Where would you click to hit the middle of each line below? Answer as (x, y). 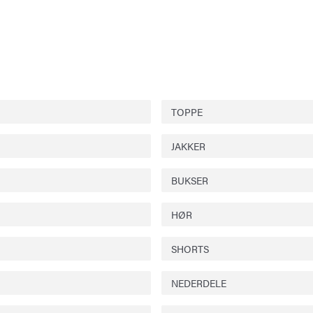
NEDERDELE (199, 283)
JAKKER (189, 146)
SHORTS (190, 248)
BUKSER (190, 180)
